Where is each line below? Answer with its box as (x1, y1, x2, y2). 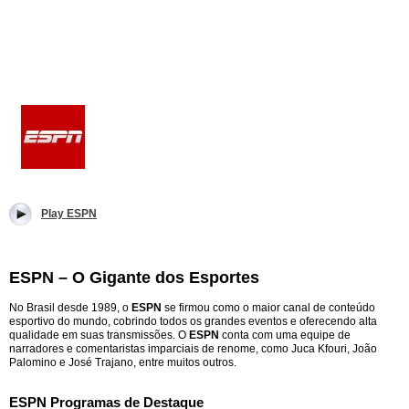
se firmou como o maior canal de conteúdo (162, 301, 375, 314)
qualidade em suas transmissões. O (9, 329, 189, 341)
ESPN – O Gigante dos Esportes (9, 268, 259, 287)
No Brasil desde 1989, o (9, 301, 131, 314)
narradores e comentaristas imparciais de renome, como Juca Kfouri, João (9, 342, 377, 355)
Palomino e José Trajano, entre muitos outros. (9, 356, 236, 369)
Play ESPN (41, 207, 97, 220)
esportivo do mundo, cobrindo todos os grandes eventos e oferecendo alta (9, 315, 377, 328)
